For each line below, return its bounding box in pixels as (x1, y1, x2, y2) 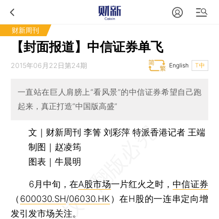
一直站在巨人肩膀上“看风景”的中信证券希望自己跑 (17, 87, 202, 97)
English (169, 62, 189, 69)
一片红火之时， (110, 178, 173, 189)
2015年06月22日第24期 (11, 61, 88, 69)
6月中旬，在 (11, 178, 79, 189)
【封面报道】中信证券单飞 (11, 39, 164, 54)
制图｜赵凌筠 (11, 141, 82, 152)
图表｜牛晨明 (11, 156, 82, 167)
